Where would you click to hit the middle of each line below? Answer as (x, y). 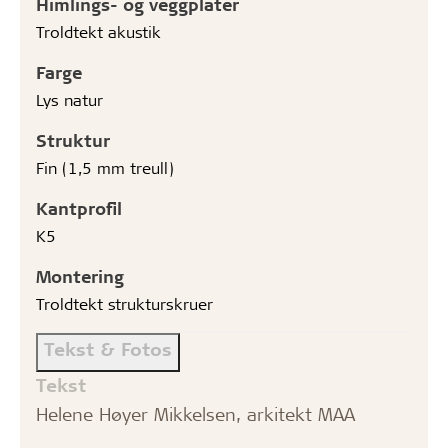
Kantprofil (79, 208)
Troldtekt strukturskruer (124, 303)
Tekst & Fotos (108, 348)
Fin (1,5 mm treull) (105, 167)
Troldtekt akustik (98, 31)
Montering (80, 276)
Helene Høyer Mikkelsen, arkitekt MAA (195, 414)
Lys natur (69, 99)
